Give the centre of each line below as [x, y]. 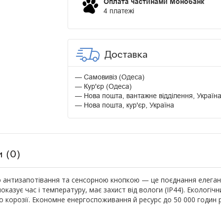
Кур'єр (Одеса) [108, 87]
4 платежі [119, 11]
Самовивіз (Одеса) [114, 77]
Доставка [126, 54]
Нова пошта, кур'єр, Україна [129, 105]
